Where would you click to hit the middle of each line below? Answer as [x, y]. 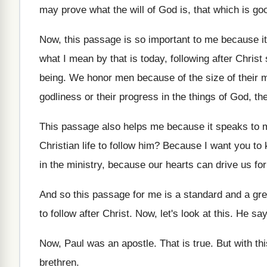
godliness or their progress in [104, 97]
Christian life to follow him [97, 146]
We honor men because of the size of [152, 78]
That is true [185, 243]
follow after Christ [90, 214]
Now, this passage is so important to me [129, 40]
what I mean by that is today [102, 59]
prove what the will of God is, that [136, 10]
